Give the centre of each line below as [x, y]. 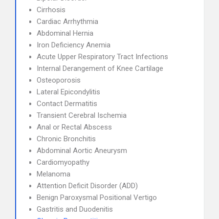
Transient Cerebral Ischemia [82, 115]
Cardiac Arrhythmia [67, 22]
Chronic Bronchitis [66, 139]
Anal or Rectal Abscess [74, 127]
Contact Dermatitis [67, 104]
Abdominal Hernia [65, 33]
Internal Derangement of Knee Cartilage [100, 68]
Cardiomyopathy [63, 162]
